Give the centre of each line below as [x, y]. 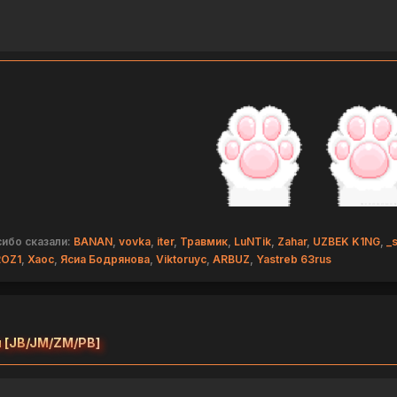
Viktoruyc [181, 260]
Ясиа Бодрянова [105, 260]
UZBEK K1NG [346, 242]
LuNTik [252, 242]
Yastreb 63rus [293, 260]
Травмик [203, 242]
